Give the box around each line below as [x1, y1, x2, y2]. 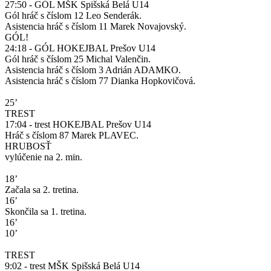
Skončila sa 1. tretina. [5, 206, 87, 217]
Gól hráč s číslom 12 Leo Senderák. [5, 10, 142, 21]
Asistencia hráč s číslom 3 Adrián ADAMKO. [5, 65, 181, 76]
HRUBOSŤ [5, 141, 51, 152]
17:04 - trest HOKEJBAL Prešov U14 [5, 119, 151, 130]
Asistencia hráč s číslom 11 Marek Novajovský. [5, 21, 186, 32]
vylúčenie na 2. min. [5, 152, 85, 163]
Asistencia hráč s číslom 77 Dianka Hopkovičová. [5, 76, 195, 87]
